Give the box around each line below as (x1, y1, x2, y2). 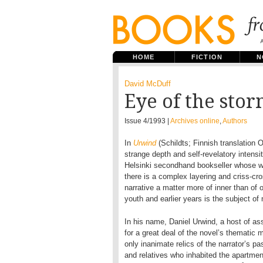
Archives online (170, 117, 220, 125)
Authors (222, 117, 247, 125)
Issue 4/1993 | (124, 117, 170, 125)
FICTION (191, 53, 222, 60)
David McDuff (124, 79, 171, 88)
